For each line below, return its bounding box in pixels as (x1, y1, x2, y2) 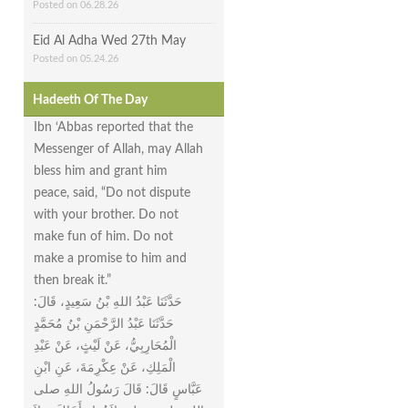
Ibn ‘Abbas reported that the (34, 120, 193, 134)
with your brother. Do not (34, 208, 178, 221)
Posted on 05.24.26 (33, 53, 118, 64)
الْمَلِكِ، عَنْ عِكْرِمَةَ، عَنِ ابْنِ (34, 361, 176, 374)
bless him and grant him (34, 164, 168, 178)
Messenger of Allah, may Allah (34, 142, 203, 156)
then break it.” (34, 273, 111, 287)
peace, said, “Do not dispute (34, 186, 190, 199)
